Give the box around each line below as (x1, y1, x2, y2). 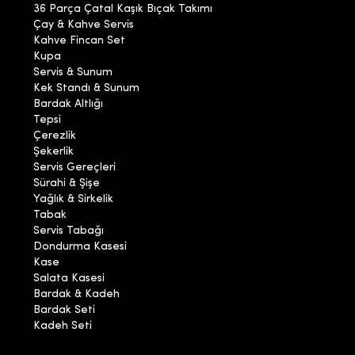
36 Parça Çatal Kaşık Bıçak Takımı (33, 3, 213, 16)
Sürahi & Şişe (33, 177, 101, 190)
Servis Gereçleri (33, 162, 116, 174)
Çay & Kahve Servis (33, 19, 135, 32)
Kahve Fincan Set (33, 35, 126, 48)
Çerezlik (33, 130, 77, 143)
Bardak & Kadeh (33, 288, 120, 301)
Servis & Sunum (33, 67, 113, 79)
